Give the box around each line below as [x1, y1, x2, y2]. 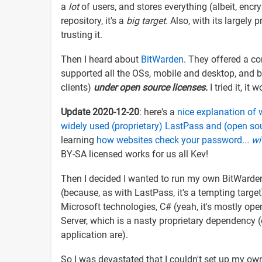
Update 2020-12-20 [61, 106, 139, 118]
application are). [61, 229, 128, 240]
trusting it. [61, 29, 105, 40]
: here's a [139, 106, 177, 118]
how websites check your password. [96, 134, 244, 146]
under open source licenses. [94, 81, 208, 93]
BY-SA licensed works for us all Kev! [61, 148, 208, 160]
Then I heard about [61, 53, 141, 65]
